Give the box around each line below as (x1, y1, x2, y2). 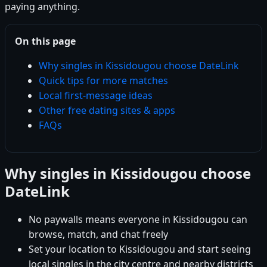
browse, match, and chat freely (29, 227, 168, 241)
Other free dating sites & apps (39, 103, 175, 117)
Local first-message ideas (39, 88, 153, 102)
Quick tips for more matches (39, 73, 168, 87)
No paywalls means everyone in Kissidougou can (29, 212, 247, 226)
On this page (15, 34, 76, 48)
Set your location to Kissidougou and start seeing (29, 242, 251, 256)
